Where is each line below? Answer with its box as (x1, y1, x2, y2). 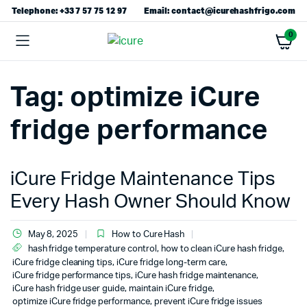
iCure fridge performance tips (12, 271, 132, 280)
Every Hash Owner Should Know (10, 192, 291, 211)
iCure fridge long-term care (116, 258, 226, 267)
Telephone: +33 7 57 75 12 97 (11, 5, 127, 16)
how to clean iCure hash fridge (160, 245, 282, 254)
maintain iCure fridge (129, 284, 212, 293)
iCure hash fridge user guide (12, 284, 125, 293)
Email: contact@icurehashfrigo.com (144, 5, 296, 16)
